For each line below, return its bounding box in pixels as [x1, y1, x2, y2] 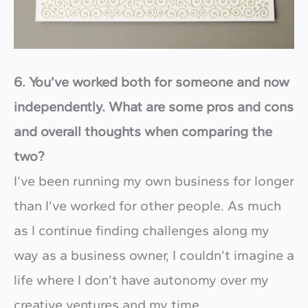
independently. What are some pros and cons [14, 98, 294, 115]
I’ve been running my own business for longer [14, 172, 294, 189]
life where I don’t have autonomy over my [14, 271, 269, 288]
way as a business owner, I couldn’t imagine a [14, 246, 294, 263]
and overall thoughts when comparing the [14, 122, 272, 140]
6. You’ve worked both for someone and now [14, 73, 289, 90]
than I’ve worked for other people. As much [14, 197, 281, 214]
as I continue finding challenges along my [14, 221, 269, 239]
